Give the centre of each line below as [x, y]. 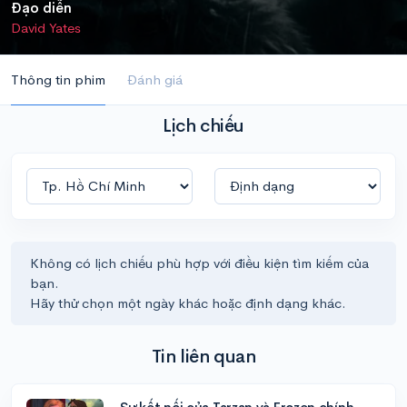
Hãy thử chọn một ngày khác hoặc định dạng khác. [188, 303]
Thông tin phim [58, 79]
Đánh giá [155, 79]
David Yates [46, 27]
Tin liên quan [203, 357]
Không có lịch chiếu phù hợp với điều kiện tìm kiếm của [199, 263]
